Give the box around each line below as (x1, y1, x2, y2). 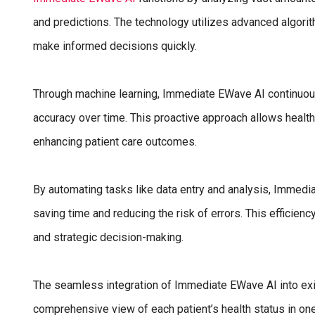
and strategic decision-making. (33, 230, 184, 244)
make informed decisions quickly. (33, 39, 197, 53)
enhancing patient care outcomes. (33, 134, 197, 148)
